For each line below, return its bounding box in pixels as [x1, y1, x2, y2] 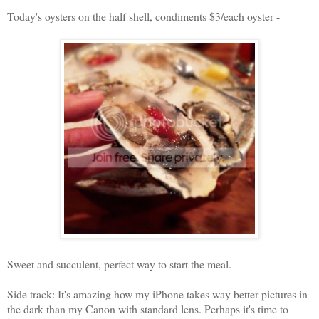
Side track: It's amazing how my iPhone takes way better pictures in [7, 286, 308, 301]
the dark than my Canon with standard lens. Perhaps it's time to [7, 300, 288, 316]
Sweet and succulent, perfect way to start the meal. [7, 256, 231, 271]
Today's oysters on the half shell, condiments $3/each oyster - [7, 8, 280, 23]
